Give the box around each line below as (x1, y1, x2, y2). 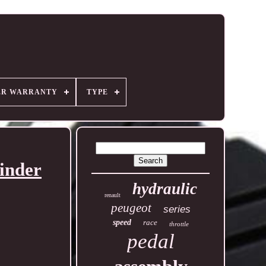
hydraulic (132, 180, 197, 198)
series (163, 204, 191, 215)
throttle (169, 220, 189, 227)
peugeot (110, 201, 151, 215)
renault (104, 192, 121, 198)
